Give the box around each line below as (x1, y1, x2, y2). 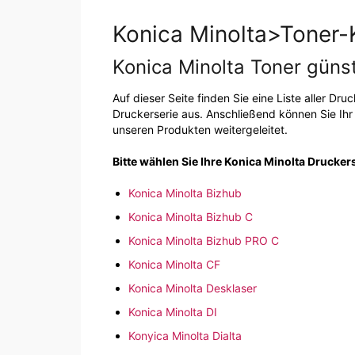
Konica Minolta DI (128, 305, 217, 319)
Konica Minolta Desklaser (128, 281, 257, 296)
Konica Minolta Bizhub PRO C (128, 234, 279, 248)
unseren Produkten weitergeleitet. (113, 123, 288, 137)
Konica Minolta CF (128, 258, 220, 272)
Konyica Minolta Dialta (128, 329, 242, 343)
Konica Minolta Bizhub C (128, 210, 253, 224)
